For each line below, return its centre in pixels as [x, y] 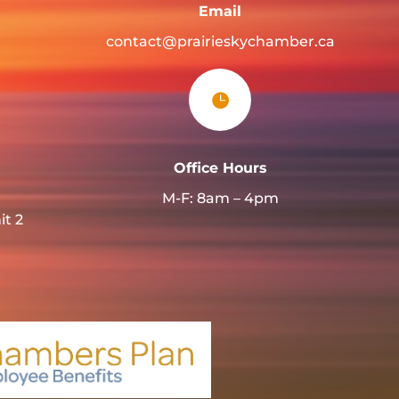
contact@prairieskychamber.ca [220, 41]
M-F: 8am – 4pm [220, 199]
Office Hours [220, 168]
